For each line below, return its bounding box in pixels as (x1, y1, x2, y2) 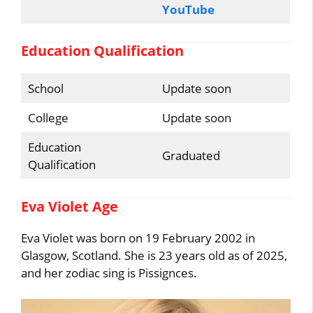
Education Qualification (21, 41, 184, 60)
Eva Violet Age (21, 196, 119, 216)
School (27, 80, 64, 96)
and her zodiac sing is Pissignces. (21, 264, 198, 281)
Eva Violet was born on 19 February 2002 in (21, 229, 256, 246)
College (27, 110, 68, 126)
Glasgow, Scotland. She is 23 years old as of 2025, (21, 247, 288, 263)
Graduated (161, 147, 220, 163)
